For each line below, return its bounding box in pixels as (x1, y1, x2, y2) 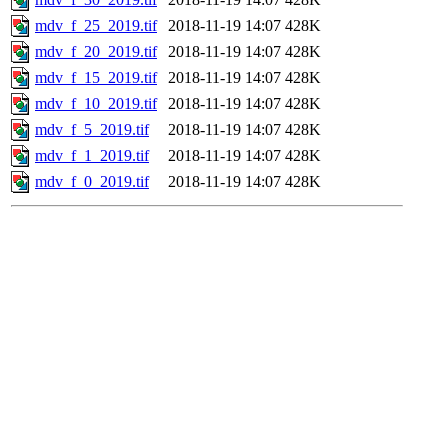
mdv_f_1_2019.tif (35, 146, 149, 164)
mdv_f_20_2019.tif (35, 42, 157, 60)
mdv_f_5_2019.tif (35, 120, 149, 138)
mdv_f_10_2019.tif (35, 94, 157, 112)
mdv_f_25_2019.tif (35, 16, 157, 34)
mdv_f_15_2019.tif (35, 68, 157, 86)
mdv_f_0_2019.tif (35, 172, 149, 190)
